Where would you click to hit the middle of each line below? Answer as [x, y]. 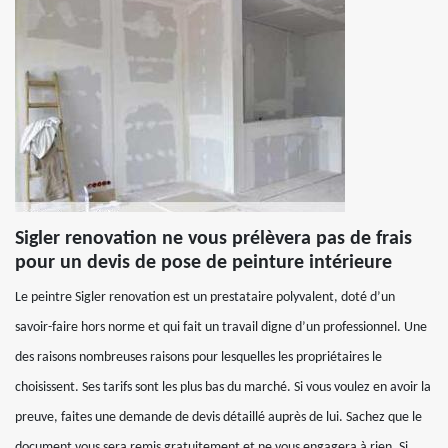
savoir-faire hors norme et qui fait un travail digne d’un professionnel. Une [221, 327]
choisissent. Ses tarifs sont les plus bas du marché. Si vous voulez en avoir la [223, 387]
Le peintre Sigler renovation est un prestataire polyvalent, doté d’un [205, 297]
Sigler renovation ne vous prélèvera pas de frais [213, 239]
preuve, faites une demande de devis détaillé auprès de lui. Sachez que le [218, 417]
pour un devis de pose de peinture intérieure [203, 263]
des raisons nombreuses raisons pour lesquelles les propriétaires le [198, 357]
